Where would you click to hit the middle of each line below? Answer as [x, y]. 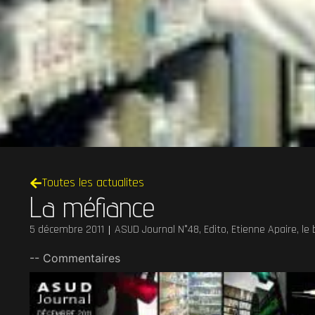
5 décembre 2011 [67, 230]
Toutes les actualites [93, 182]
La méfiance [92, 207]
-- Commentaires [75, 258]
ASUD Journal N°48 [157, 230]
